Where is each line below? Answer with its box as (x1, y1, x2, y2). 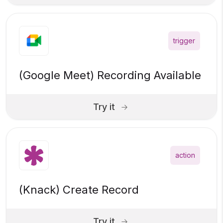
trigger (173, 36, 195, 45)
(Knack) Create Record (19, 183, 139, 197)
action (175, 151, 195, 160)
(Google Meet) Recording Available (19, 69, 201, 82)
